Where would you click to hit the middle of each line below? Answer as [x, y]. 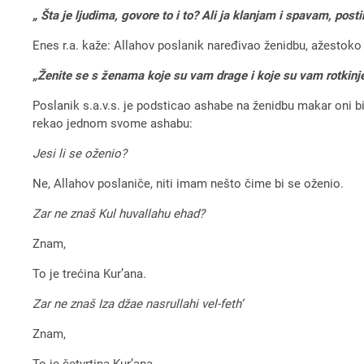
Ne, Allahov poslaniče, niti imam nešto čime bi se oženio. [188, 183]
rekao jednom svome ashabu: [113, 123]
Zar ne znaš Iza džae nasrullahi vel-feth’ [138, 303]
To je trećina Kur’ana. [90, 273]
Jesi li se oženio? [80, 153]
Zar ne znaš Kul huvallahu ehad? [119, 213]
